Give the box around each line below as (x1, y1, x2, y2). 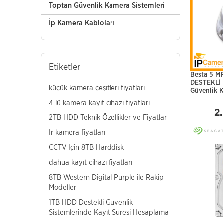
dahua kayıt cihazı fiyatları (49, 158, 132, 166)
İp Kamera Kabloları (49, 19, 114, 27)
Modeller (49, 183, 76, 191)
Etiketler (49, 62, 80, 71)
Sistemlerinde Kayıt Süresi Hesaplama (49, 208, 169, 216)
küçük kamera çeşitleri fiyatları (49, 83, 145, 92)
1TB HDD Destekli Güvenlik (49, 198, 133, 206)
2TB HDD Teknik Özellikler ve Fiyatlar (49, 113, 167, 121)
